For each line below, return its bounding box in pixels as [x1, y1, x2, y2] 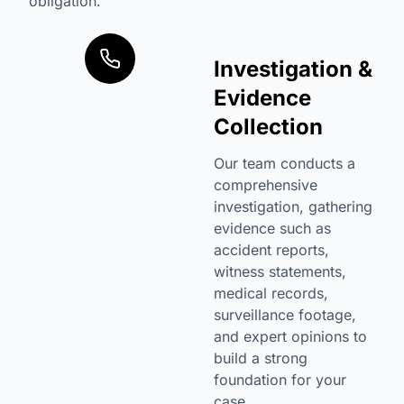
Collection [213, 114, 323, 140]
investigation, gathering [213, 197, 372, 216]
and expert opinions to [213, 327, 367, 345]
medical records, [213, 284, 328, 302]
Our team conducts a [213, 154, 355, 172]
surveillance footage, [213, 306, 356, 324]
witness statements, [213, 262, 346, 280]
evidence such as [213, 219, 331, 237]
